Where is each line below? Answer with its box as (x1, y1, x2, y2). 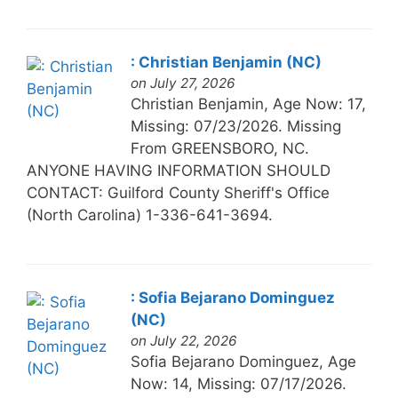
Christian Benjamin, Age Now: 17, (130, 94, 366, 113)
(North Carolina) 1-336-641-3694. (26, 205, 273, 224)
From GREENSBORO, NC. (130, 139, 309, 157)
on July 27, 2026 (130, 74, 235, 92)
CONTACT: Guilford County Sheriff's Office (26, 183, 330, 202)
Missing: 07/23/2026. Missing (130, 116, 341, 135)
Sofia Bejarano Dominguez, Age (130, 352, 356, 370)
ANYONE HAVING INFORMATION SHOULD (26, 161, 330, 179)
